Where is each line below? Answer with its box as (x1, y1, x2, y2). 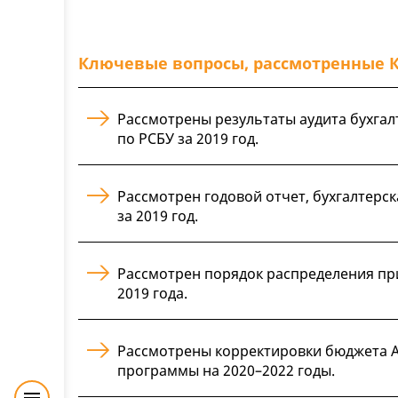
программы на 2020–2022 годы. (117, 360, 335, 380)
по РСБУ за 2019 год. (117, 128, 259, 148)
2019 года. (117, 283, 187, 303)
